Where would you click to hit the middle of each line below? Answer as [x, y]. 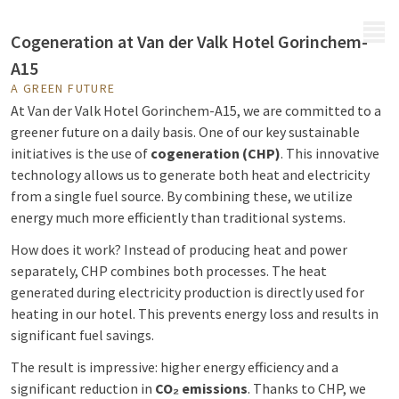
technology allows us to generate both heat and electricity [190, 175]
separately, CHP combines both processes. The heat [169, 271]
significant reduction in [83, 388]
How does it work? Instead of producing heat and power [179, 249]
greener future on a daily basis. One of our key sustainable [185, 132]
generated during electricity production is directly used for [187, 292]
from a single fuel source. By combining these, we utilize [182, 196]
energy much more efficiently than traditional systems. [178, 217]
